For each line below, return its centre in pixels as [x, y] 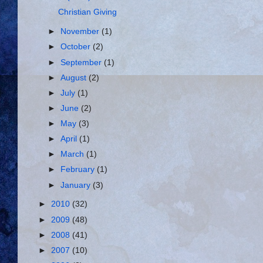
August [75, 77]
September [82, 62]
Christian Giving [87, 12]
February [79, 170]
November [81, 32]
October [77, 47]
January [77, 185]
